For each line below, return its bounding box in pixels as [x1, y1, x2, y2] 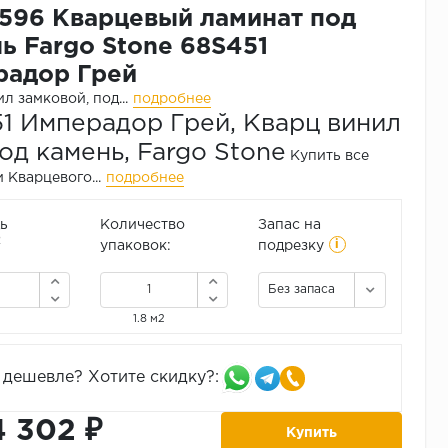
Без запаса [267, 284, 335, 296]
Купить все [289, 150, 369, 163]
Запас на [257, 219, 321, 232]
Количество [99, 219, 185, 232]
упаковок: [99, 240, 171, 253]
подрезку [257, 240, 324, 253]
